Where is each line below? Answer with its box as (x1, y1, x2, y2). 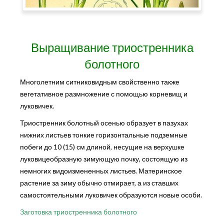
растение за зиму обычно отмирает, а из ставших (20, 178, 178, 187)
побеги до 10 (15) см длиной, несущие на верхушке (20, 142, 184, 151)
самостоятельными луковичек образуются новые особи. (20, 190, 202, 199)
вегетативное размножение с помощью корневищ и (20, 89, 187, 98)
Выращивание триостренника (30, 39, 193, 54)
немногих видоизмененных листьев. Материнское (20, 166, 182, 175)
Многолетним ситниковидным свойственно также (20, 77, 179, 86)
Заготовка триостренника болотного (20, 207, 137, 216)
